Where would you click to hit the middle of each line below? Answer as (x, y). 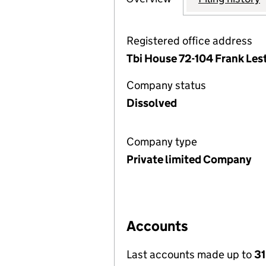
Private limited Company (189, 159)
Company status (166, 85)
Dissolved (152, 103)
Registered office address (189, 41)
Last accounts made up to (190, 254)
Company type (162, 142)
